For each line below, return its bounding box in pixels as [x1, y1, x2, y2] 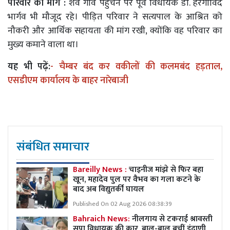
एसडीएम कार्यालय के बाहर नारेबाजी [8, 72, 128, 88]
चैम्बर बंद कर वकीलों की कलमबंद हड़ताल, [59, 59, 223, 74]
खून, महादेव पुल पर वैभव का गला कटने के [73, 172, 201, 186]
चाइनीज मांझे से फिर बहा [127, 162, 203, 177]
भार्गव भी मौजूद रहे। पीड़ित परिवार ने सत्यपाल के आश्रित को [8, 9, 222, 25]
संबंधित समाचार [16, 136, 89, 157]
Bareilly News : [73, 162, 127, 177]
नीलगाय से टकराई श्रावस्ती [132, 212, 213, 226]
